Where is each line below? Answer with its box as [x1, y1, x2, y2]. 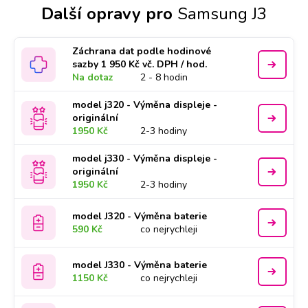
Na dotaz [72, 71, 114, 84]
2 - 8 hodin [140, 71, 188, 84]
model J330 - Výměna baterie [72, 258, 208, 272]
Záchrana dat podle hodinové [72, 45, 212, 58]
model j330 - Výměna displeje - [72, 152, 218, 165]
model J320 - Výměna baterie [72, 210, 208, 223]
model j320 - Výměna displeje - [72, 98, 218, 111]
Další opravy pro [41, 3, 173, 25]
